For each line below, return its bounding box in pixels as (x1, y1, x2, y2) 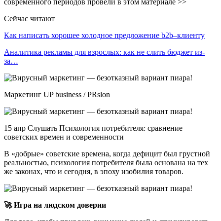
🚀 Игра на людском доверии (4, 201, 106, 210)
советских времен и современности (4, 133, 124, 142)
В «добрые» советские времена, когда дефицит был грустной (4, 149, 210, 158)
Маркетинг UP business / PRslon (4, 90, 110, 99)
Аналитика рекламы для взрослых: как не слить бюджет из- (4, 48, 205, 57)
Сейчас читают (4, 14, 55, 23)
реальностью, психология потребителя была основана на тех (4, 158, 208, 167)
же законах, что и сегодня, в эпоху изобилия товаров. (4, 167, 184, 176)
